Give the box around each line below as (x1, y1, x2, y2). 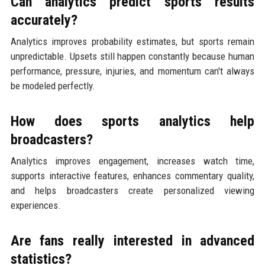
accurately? (10, 11, 77, 28)
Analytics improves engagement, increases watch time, (10, 154, 255, 167)
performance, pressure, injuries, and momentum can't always (10, 64, 255, 77)
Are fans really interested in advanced (10, 232, 255, 249)
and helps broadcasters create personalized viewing (10, 184, 255, 196)
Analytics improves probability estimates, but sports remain (10, 35, 255, 47)
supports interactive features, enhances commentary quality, (10, 169, 255, 182)
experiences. (10, 199, 61, 211)
